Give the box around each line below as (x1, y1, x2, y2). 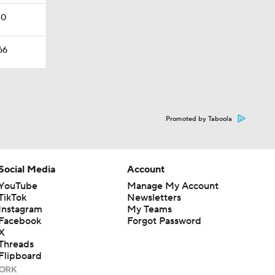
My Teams (126, 203, 172, 215)
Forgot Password (126, 215, 201, 227)
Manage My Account (126, 180, 219, 192)
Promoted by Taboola (166, 115, 232, 123)
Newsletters (126, 192, 181, 204)
